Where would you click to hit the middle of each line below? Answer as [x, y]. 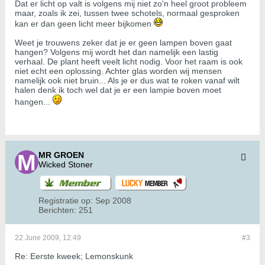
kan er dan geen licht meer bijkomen [84, 24]
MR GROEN [61, 155]
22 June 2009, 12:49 [48, 238]
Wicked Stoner [66, 165]
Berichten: [57, 210]
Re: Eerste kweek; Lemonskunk [74, 256]
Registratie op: [66, 201]
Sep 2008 [113, 201]
